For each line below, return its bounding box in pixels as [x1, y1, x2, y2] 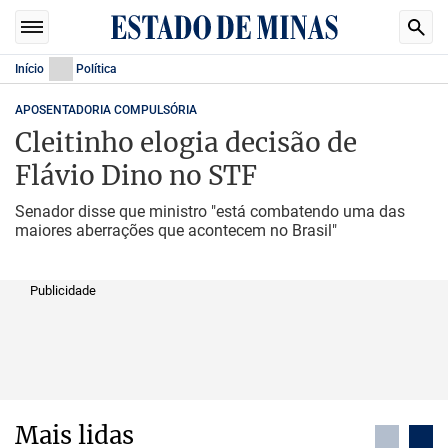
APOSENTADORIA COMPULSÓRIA [15, 103, 197, 117]
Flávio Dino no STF [15, 159, 257, 192]
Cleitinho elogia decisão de [15, 126, 357, 159]
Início [15, 62, 44, 76]
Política [76, 62, 116, 76]
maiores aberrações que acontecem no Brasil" [15, 221, 337, 240]
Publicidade [30, 283, 96, 298]
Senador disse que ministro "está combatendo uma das [15, 202, 405, 221]
